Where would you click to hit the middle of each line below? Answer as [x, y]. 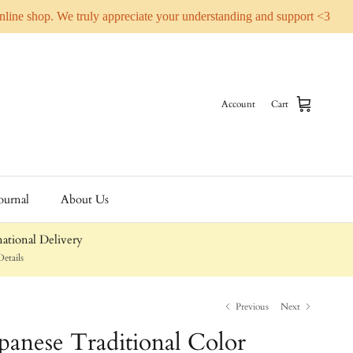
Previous [253, 306]
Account [238, 104]
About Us [84, 200]
